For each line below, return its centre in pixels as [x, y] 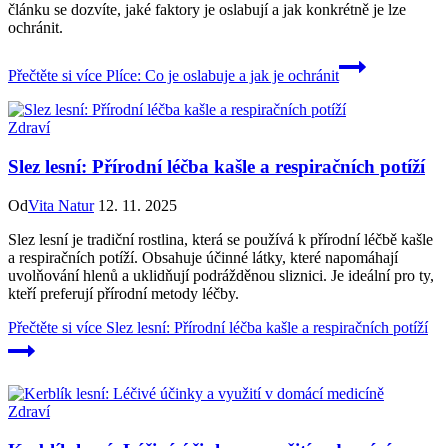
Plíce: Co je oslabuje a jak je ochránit [220, 76]
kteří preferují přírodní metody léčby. [123, 293]
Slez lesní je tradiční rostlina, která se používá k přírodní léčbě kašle [220, 239]
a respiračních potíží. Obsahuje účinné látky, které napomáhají [203, 257]
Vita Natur [61, 205]
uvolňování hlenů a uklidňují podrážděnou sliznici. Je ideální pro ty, [221, 275]
